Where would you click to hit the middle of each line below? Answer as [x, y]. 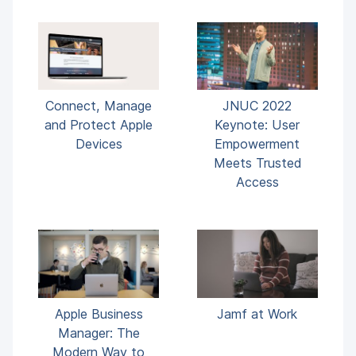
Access [257, 182]
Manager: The [99, 333]
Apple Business [99, 313]
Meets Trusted [257, 163]
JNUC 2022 [257, 106]
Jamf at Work [257, 313]
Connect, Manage [99, 106]
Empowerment [257, 144]
